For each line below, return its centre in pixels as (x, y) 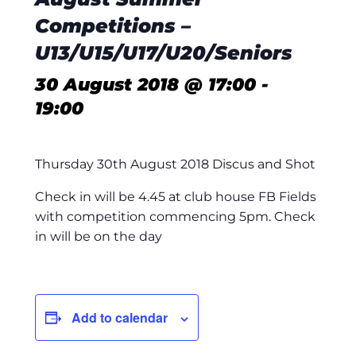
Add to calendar (120, 317)
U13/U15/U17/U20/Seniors (164, 53)
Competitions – (113, 26)
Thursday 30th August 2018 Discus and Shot (175, 164)
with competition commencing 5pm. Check (175, 217)
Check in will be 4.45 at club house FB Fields (176, 197)
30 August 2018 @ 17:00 (145, 85)
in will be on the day (99, 236)
